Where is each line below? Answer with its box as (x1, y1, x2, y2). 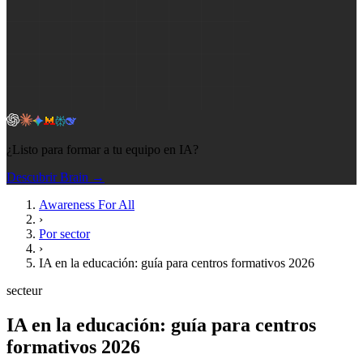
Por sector (39, 227, 90, 241)
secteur (6, 284, 42, 297)
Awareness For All (39, 198, 135, 211)
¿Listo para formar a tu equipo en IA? (6, 143, 199, 156)
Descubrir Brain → (6, 170, 105, 184)
